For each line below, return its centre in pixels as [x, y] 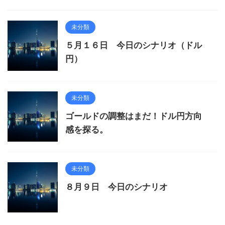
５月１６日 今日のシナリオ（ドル [134, 45]
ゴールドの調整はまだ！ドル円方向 [134, 116]
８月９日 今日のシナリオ [117, 187]
